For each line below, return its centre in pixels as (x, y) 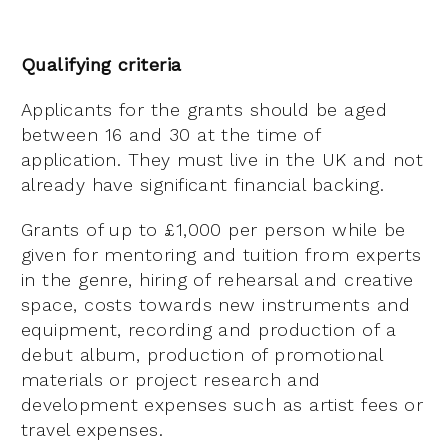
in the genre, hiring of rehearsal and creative (217, 280)
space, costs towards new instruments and (216, 305)
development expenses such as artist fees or (222, 405)
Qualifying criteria (101, 65)
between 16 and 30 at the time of (171, 135)
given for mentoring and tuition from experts (221, 255)
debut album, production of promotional (202, 355)
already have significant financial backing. (203, 185)
